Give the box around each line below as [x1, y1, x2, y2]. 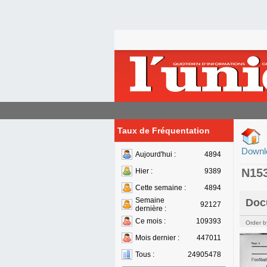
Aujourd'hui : [135, 150, 176, 159]
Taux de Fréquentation [117, 126, 210, 135]
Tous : [135, 250, 154, 259]
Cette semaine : [135, 184, 186, 192]
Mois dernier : [135, 234, 179, 242]
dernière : [135, 204, 166, 213]
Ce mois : [135, 217, 166, 225]
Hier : [135, 167, 153, 175]
